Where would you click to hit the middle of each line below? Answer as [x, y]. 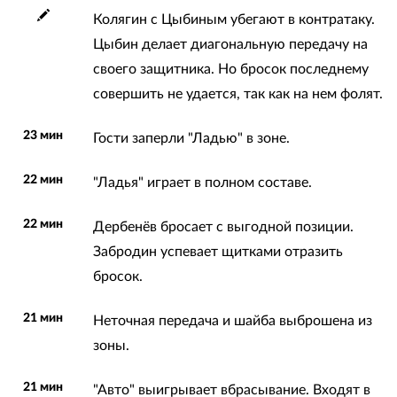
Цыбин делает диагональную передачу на [230, 44]
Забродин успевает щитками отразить [218, 251]
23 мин [43, 135]
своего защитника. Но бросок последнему [230, 69]
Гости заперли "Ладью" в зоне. [191, 138]
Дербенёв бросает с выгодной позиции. [223, 226]
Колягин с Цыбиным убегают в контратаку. [234, 19]
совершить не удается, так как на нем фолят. [237, 93]
